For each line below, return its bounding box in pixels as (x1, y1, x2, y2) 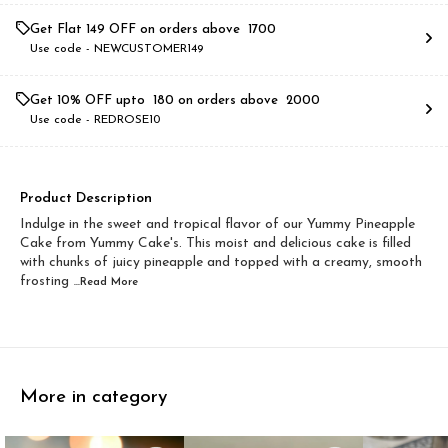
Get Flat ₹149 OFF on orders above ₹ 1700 (30, 23, 276, 36)
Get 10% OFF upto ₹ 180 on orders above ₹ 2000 (30, 94, 320, 107)
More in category (20, 387, 167, 407)
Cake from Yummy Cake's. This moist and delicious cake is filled (20, 236, 411, 251)
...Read (74, 277, 111, 288)
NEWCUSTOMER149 (94, 43, 203, 55)
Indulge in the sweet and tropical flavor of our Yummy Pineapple (20, 217, 415, 232)
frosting (20, 274, 69, 289)
